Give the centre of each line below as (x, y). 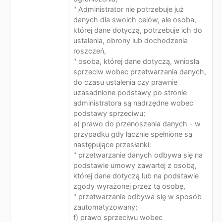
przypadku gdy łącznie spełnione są (133, 134)
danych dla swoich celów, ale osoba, (135, 20)
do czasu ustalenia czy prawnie (125, 82)
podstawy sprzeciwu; (109, 113)
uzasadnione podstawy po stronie (130, 92)
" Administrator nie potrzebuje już (129, 9)
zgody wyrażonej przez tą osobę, (129, 186)
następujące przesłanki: (112, 144)
